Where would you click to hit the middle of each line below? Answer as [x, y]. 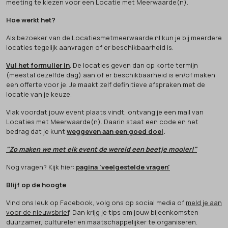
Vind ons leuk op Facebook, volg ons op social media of [96, 202]
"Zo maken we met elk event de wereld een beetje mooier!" [102, 149]
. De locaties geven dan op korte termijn [134, 65]
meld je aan [204, 202]
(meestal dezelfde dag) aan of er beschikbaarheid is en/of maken [111, 75]
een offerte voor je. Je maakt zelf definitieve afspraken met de [106, 84]
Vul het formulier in [38, 65]
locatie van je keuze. [39, 94]
